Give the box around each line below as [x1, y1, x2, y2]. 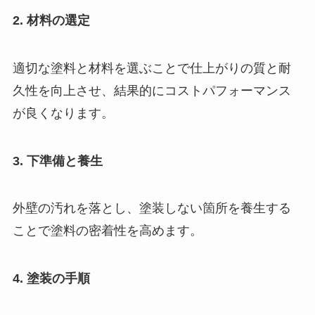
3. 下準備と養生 [12, 153, 103, 168]
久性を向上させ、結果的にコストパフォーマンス [12, 83, 291, 98]
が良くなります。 [12, 105, 114, 120]
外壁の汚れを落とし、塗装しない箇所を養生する [12, 201, 291, 216]
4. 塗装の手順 [12, 271, 90, 286]
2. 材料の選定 [12, 13, 90, 27]
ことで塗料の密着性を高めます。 [12, 224, 202, 238]
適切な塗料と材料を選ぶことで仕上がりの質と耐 [12, 60, 291, 75]
